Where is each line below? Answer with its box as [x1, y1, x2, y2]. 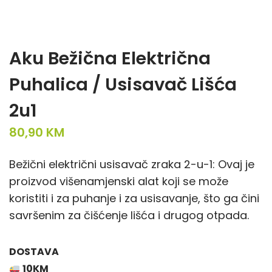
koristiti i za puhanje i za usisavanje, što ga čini [9, 191, 259, 206]
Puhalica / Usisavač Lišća [9, 72, 237, 97]
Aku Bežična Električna [9, 46, 211, 70]
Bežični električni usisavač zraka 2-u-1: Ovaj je [9, 157, 254, 172]
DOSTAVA [9, 245, 59, 259]
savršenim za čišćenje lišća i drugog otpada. [9, 208, 249, 223]
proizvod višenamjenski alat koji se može [9, 174, 228, 189]
